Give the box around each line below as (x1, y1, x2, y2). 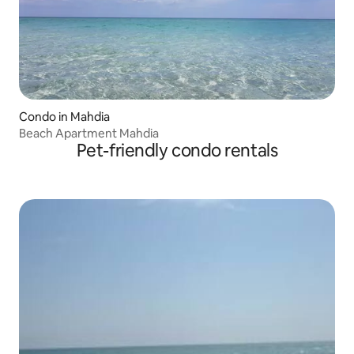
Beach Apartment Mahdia (19, 126, 159, 141)
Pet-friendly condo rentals (76, 139, 278, 163)
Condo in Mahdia (19, 109, 110, 125)
